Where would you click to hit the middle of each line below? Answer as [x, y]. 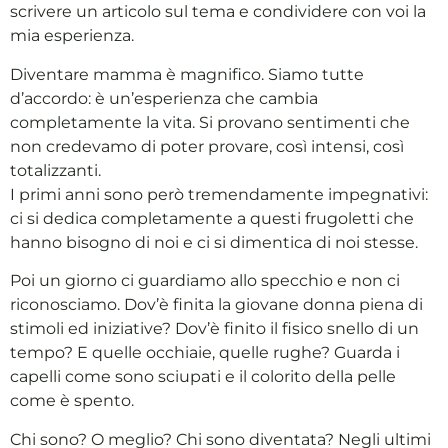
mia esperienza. [72, 36]
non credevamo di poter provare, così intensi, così [207, 146]
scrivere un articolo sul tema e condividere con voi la [218, 12]
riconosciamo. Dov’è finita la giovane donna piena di [216, 305]
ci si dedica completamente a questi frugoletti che [212, 218]
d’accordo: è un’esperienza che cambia [164, 98]
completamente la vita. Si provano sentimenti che [210, 122]
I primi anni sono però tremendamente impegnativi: [219, 194]
